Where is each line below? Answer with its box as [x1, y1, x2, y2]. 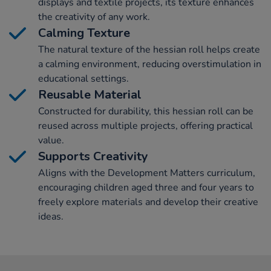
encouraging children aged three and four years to [38, 181, 254, 195]
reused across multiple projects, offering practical [38, 119, 253, 133]
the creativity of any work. [38, 10, 150, 24]
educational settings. [38, 72, 129, 86]
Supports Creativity [38, 148, 148, 165]
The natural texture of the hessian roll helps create [38, 43, 260, 57]
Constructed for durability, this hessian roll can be [38, 105, 253, 119]
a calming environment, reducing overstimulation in [38, 57, 261, 71]
